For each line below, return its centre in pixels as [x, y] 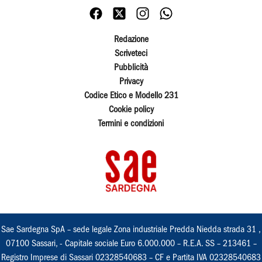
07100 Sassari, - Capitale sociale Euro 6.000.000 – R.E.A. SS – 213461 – [131, 244]
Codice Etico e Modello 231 [131, 96]
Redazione [131, 40]
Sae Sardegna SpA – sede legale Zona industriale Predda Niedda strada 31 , [131, 230]
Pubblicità [131, 68]
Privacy [131, 82]
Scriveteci [131, 54]
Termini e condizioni [131, 124]
